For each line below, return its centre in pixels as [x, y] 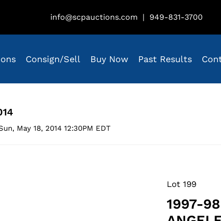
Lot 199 [182, 184]
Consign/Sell [53, 59]
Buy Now [109, 59]
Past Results [165, 59]
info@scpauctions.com [94, 17]
